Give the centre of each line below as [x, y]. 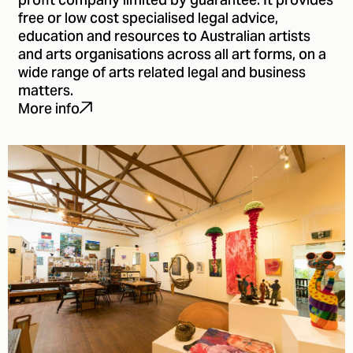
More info [49, 110]
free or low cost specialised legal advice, [148, 19]
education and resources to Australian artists [164, 37]
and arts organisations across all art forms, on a [172, 55]
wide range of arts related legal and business [162, 73]
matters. [46, 91]
